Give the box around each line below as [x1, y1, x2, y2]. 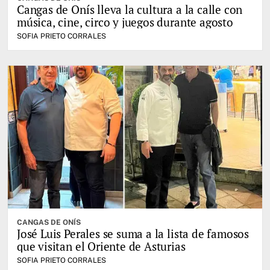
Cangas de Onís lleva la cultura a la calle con [17, 2, 243, 17]
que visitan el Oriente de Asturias [17, 239, 186, 254]
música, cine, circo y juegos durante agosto [17, 14, 233, 30]
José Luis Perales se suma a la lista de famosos [17, 226, 250, 242]
